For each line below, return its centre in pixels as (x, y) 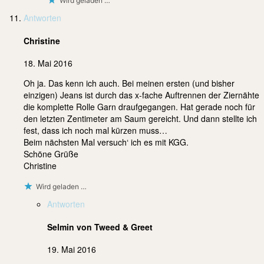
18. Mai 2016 (48, 63)
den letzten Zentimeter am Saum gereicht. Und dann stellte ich (140, 119)
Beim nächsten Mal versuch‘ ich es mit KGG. (106, 142)
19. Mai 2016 (72, 250)
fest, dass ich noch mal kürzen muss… (95, 131)
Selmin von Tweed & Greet (100, 227)
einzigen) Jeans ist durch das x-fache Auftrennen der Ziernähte (141, 95)
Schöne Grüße (51, 154)
